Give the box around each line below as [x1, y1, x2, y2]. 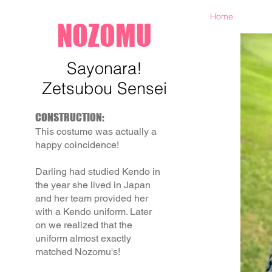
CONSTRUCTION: [35, 110, 104, 124]
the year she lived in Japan [35, 179, 151, 191]
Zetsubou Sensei [41, 78, 167, 98]
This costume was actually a [35, 126, 157, 137]
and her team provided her [35, 192, 148, 204]
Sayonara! [66, 58, 142, 78]
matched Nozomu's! [35, 246, 125, 257]
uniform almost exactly [35, 233, 131, 244]
